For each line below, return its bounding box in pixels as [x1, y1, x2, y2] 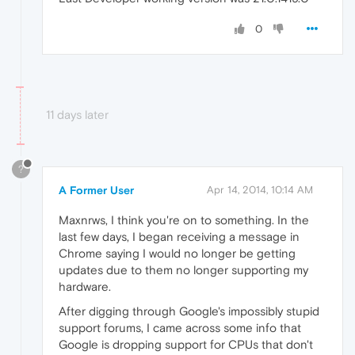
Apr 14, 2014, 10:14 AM [207, 183, 313, 196]
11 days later [46, 107, 109, 121]
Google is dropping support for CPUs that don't [59, 337, 313, 351]
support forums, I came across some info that [59, 320, 301, 334]
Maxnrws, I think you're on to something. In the [59, 212, 309, 227]
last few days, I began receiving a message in [59, 229, 300, 243]
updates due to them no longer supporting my [59, 262, 308, 277]
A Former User [59, 183, 134, 197]
